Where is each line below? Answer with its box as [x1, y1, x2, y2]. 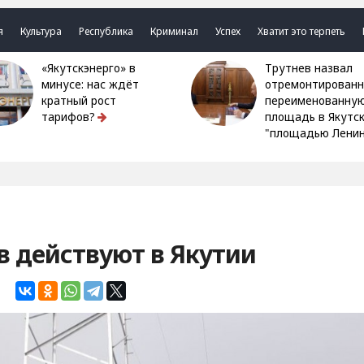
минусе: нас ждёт [41, 77, 140, 92]
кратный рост [41, 93, 117, 108]
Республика [79, 24, 134, 38]
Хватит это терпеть [258, 24, 346, 38]
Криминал [150, 24, 199, 38]
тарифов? [41, 110, 96, 124]
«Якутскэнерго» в [41, 61, 54, 76]
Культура [20, 24, 63, 38]
